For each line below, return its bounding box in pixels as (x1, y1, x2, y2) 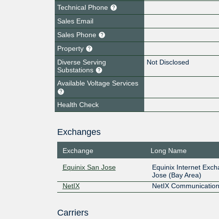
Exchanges (57, 127, 101, 137)
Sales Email (57, 17, 93, 25)
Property (57, 44, 86, 52)
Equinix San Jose (62, 163, 116, 171)
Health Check (57, 101, 99, 109)
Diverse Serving (57, 58, 106, 66)
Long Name (150, 146, 187, 154)
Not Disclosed (147, 58, 190, 66)
